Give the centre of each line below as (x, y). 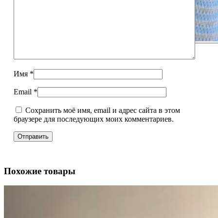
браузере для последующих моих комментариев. (94, 119)
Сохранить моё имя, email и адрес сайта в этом (103, 110)
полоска (53, 56)
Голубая (53, 47)
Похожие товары (40, 171)
